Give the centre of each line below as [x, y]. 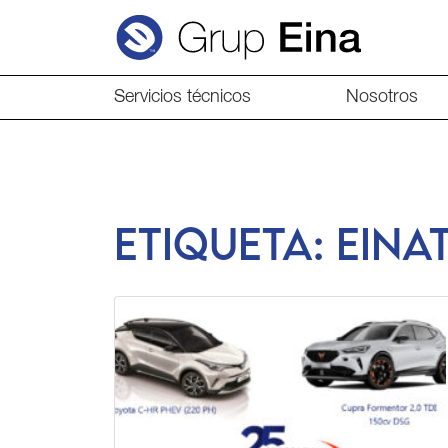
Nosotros [381, 97]
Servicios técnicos [182, 97]
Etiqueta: [225, 244]
